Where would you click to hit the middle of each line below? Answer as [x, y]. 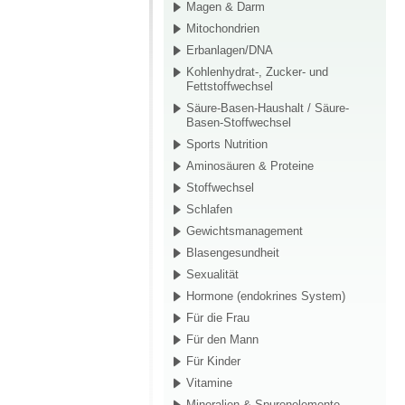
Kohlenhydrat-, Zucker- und [257, 72]
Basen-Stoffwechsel [239, 123]
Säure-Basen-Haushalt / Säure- [268, 108]
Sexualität [212, 275]
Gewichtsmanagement [245, 231]
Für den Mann [222, 340]
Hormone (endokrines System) [266, 297]
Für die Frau [218, 318]
